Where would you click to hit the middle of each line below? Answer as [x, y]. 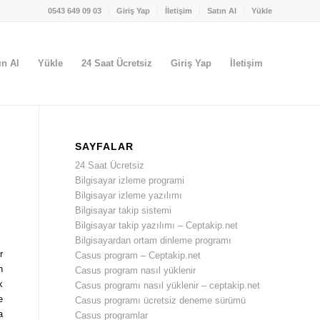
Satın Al [222, 11]
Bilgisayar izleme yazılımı [129, 195]
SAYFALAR [105, 146]
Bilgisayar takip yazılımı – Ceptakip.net [157, 225]
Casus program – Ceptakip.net [138, 255]
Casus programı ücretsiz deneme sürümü [161, 300]
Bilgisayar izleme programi [130, 180]
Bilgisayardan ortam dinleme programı [154, 240]
